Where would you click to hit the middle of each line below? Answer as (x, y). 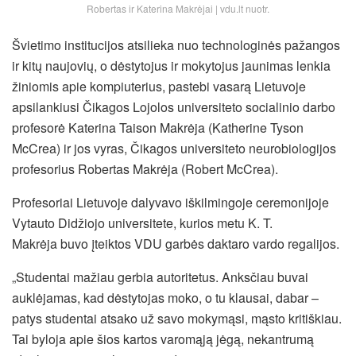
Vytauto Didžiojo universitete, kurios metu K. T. (142, 222)
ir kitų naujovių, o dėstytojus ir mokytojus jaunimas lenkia (171, 65)
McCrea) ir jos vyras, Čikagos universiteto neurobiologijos (174, 148)
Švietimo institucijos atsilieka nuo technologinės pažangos (176, 44)
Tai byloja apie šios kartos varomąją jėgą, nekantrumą (163, 339)
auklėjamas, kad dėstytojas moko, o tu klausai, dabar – (165, 297)
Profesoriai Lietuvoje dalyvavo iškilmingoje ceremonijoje (170, 202)
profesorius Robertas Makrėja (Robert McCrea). (145, 168)
